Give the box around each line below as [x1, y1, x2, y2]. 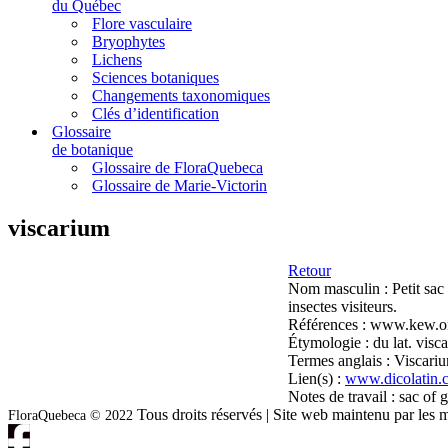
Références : [288, 315, 370, 333]
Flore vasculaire [92, 15, 192, 32]
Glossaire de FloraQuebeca [92, 159, 263, 176]
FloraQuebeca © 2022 [8, 407, 133, 423]
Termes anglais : [288, 351, 394, 369]
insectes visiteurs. [288, 297, 397, 315]
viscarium [8, 214, 110, 241]
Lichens [92, 51, 142, 68]
